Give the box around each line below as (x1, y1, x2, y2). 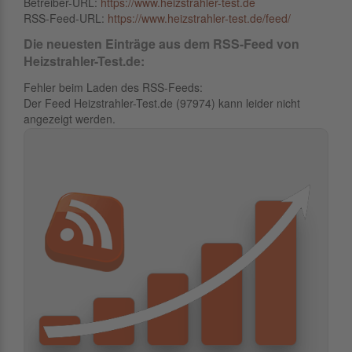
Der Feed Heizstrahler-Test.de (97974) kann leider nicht (24, 95, 300, 111)
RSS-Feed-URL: (24, 10, 108, 26)
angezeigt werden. (24, 111, 115, 126)
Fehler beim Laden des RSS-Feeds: (24, 79, 203, 95)
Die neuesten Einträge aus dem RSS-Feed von (24, 35, 299, 53)
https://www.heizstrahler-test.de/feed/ (108, 10, 291, 26)
